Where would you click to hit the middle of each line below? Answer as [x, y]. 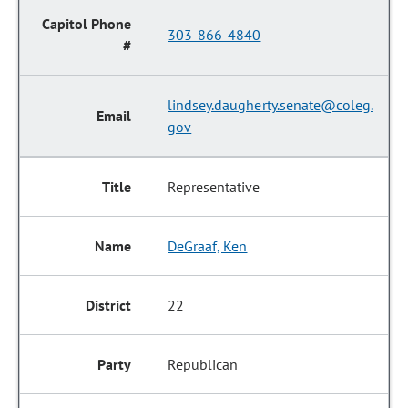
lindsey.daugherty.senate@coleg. [270, 105]
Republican [203, 364]
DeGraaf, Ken [208, 246]
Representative [214, 187]
